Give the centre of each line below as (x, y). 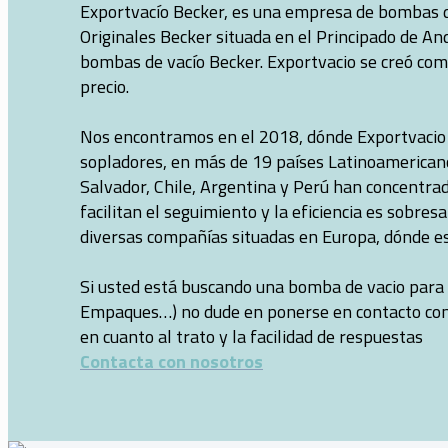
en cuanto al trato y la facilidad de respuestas (251, 337)
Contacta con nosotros (171, 362)
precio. (104, 87)
